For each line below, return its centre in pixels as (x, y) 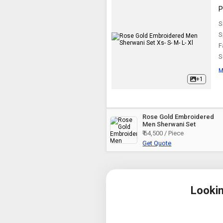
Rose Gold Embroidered (178, 117)
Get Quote (157, 143)
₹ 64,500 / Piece (163, 133)
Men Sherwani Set (169, 124)
